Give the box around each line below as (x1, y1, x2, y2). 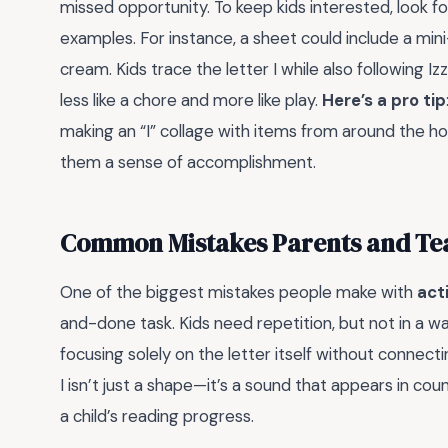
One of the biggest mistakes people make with (60, 281, 417, 304)
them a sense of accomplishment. (60, 150, 316, 173)
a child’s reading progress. (60, 405, 254, 428)
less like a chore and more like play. (60, 88, 322, 111)
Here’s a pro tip (322, 88, 446, 111)
